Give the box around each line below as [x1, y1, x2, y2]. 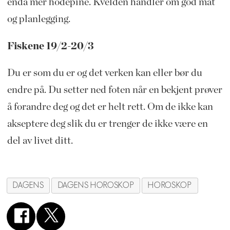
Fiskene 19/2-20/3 [7, 41, 93, 51]
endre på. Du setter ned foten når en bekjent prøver [7, 85, 222, 95]
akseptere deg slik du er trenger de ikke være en [7, 119, 208, 129]
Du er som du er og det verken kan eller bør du [7, 68, 202, 79]
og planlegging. [7, 13, 70, 24]
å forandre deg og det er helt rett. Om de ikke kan [7, 102, 213, 112]
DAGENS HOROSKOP [57, 180, 135, 191]
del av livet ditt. [7, 136, 73, 146]
